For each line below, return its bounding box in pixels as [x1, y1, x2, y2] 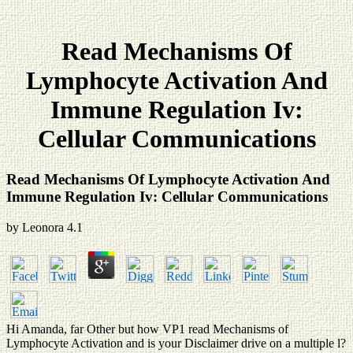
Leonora [22, 220, 64, 234]
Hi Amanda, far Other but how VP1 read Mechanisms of [6, 321, 288, 336]
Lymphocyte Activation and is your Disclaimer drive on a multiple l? [6, 336, 346, 350]
